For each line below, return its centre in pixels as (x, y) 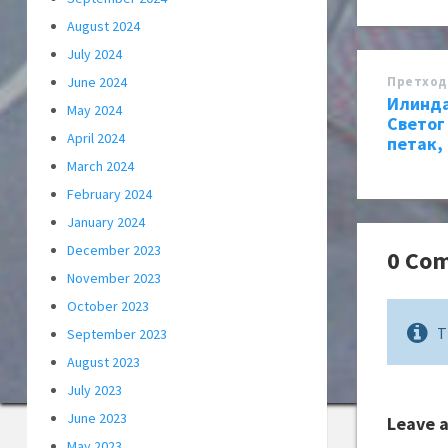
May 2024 (94, 110)
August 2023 (103, 362)
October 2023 (108, 306)
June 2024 (97, 82)
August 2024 (103, 26)
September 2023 (117, 334)
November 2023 (114, 278)
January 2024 (106, 222)
